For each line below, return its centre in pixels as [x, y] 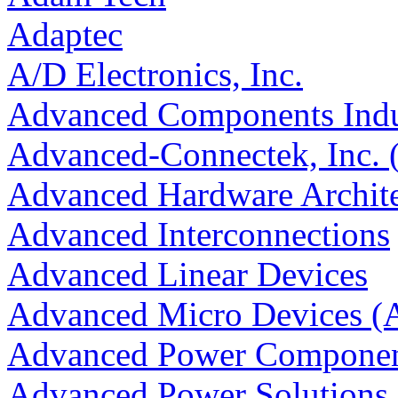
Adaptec [65, 35]
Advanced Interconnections [199, 235]
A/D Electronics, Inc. [155, 75]
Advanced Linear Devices [187, 275]
